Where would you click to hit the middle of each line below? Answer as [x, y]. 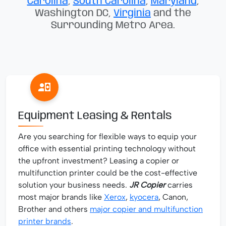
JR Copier [147, 185]
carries [179, 185]
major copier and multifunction [146, 209]
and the [171, 13]
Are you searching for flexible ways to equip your [107, 136]
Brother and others [54, 209]
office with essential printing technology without [107, 148]
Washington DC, [74, 13]
